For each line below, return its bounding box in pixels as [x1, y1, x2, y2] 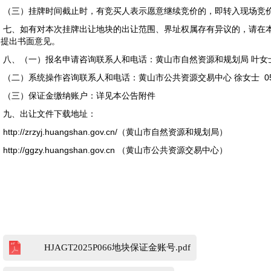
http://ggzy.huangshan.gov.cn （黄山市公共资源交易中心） [3, 145, 227, 155]
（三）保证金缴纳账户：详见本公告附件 [3, 91, 160, 101]
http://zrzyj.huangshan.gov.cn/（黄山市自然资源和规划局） [3, 127, 227, 137]
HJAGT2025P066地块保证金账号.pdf [44, 243, 191, 253]
